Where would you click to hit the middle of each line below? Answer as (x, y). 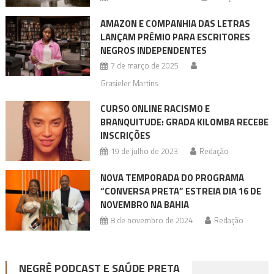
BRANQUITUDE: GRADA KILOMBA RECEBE (184, 122)
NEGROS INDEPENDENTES (153, 51)
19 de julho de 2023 (144, 151)
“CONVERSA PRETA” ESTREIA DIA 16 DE (180, 191)
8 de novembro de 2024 (151, 220)
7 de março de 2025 (144, 66)
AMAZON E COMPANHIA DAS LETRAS (175, 24)
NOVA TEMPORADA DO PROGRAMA (172, 178)
